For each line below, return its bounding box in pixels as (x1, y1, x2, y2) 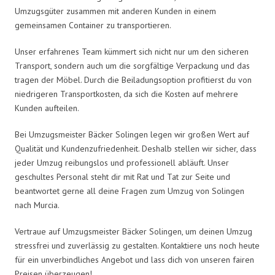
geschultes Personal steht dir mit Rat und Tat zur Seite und (15, 171, 230, 182)
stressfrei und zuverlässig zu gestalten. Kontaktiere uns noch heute (15, 239, 260, 251)
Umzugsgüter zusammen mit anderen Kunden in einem (15, 5, 216, 17)
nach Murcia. (15, 199, 60, 211)
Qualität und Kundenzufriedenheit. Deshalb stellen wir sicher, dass (15, 142, 257, 154)
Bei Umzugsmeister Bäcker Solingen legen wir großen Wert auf (15, 128, 249, 140)
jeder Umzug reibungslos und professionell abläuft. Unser (15, 157, 229, 168)
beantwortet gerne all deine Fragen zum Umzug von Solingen (15, 185, 244, 196)
